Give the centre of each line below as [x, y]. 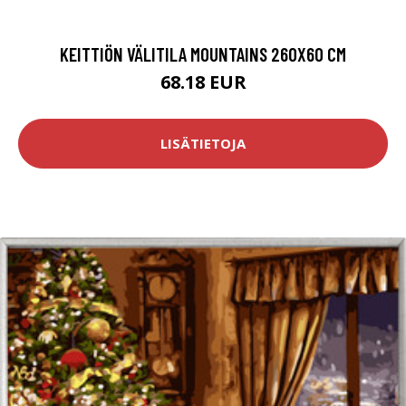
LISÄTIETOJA [203, 144]
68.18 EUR [203, 82]
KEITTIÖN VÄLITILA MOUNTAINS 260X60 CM [203, 53]
